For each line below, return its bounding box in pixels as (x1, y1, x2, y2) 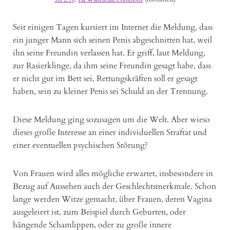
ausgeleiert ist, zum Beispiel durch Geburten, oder (13, 206, 186, 218)
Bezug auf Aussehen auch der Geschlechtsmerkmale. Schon (13, 181, 216, 193)
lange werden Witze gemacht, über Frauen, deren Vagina (13, 194, 212, 205)
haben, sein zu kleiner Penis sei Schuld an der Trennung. (13, 86, 208, 98)
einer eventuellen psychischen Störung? (13, 140, 148, 151)
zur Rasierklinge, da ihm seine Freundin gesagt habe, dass (13, 60, 211, 72)
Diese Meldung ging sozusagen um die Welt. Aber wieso (13, 114, 210, 126)
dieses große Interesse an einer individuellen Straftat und (13, 127, 207, 139)
